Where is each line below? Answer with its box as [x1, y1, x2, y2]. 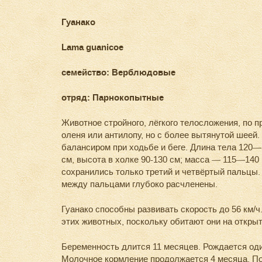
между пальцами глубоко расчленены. [61, 178, 218, 190]
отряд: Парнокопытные [61, 92, 164, 104]
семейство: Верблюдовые [61, 67, 175, 79]
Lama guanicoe [61, 42, 123, 54]
